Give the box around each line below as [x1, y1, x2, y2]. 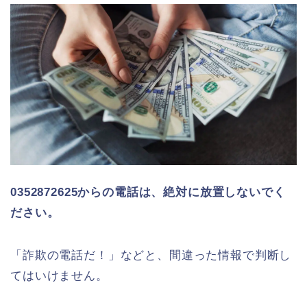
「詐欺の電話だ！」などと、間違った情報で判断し [10, 249, 292, 262]
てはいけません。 [10, 269, 108, 283]
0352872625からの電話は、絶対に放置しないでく [10, 186, 286, 199]
